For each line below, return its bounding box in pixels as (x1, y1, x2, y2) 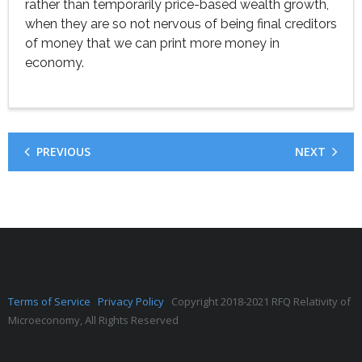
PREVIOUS (36, 144, 90, 159)
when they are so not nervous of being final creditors (25, 16, 337, 32)
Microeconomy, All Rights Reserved (8, 313, 179, 327)
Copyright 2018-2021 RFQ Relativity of (171, 294, 351, 309)
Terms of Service (8, 294, 98, 309)
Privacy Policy (98, 294, 171, 309)
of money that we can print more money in (25, 36, 280, 51)
